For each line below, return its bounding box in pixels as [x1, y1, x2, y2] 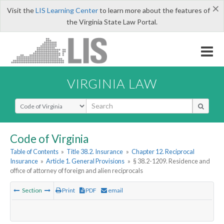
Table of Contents [10, 147, 58, 156]
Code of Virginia [10, 131, 88, 145]
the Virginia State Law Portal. [66, 17, 157, 26]
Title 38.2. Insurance [66, 147, 123, 156]
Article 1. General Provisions [46, 157, 125, 165]
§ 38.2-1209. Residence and [132, 157, 210, 165]
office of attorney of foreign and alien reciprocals [10, 166, 143, 175]
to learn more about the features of [97, 6, 210, 14]
